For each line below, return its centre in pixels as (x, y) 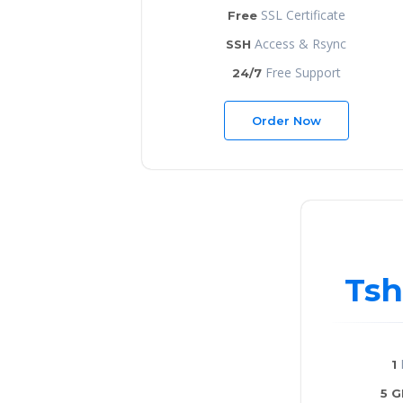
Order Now (286, 120)
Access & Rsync (299, 43)
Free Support (301, 72)
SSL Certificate (301, 14)
